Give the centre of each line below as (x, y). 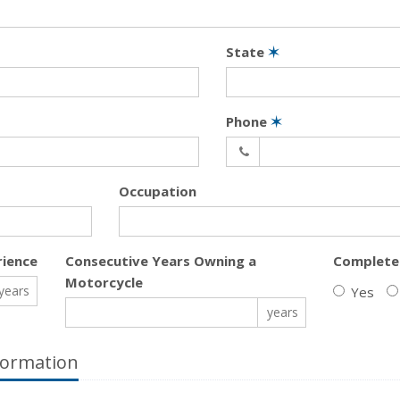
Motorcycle (104, 282)
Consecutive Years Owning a (160, 261)
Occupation (157, 191)
